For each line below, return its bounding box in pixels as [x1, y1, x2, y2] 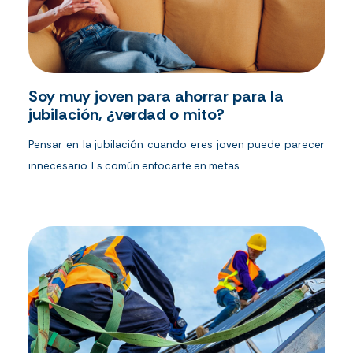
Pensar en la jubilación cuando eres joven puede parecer [28, 138, 325, 152]
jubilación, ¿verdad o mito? [28, 104, 225, 125]
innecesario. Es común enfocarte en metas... [28, 159, 244, 173]
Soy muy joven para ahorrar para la [28, 86, 284, 107]
